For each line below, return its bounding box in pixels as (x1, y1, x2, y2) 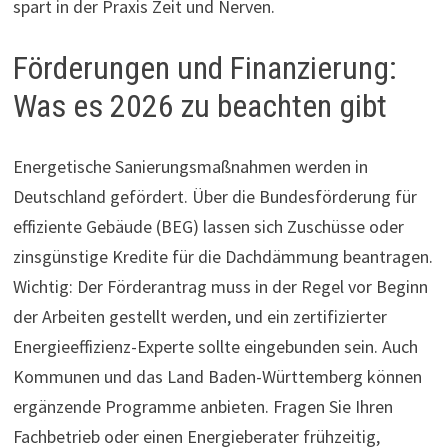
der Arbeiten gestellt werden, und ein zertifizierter (12, 305, 387, 329)
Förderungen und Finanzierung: (12, 49, 397, 88)
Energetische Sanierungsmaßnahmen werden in (12, 155, 368, 179)
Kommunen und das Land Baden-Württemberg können (12, 365, 422, 389)
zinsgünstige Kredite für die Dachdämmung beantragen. (12, 245, 433, 269)
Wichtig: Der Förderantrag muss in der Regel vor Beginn (12, 275, 428, 299)
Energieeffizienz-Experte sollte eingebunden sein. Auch (12, 335, 418, 359)
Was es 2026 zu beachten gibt (12, 87, 387, 126)
